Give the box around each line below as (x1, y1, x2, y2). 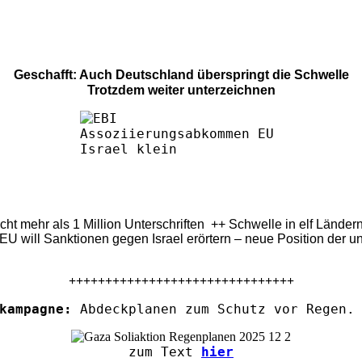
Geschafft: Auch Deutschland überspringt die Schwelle (13, 67, 349, 82)
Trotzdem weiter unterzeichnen (86, 82, 276, 97)
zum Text (128, 343, 201, 360)
